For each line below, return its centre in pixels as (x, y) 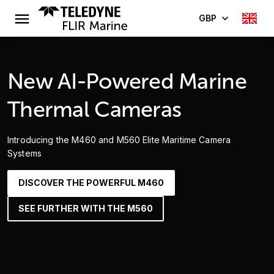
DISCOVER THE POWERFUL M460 (91, 183)
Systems (26, 153)
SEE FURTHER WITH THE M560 (86, 208)
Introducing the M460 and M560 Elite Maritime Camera (119, 140)
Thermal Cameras (94, 109)
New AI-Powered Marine (127, 81)
